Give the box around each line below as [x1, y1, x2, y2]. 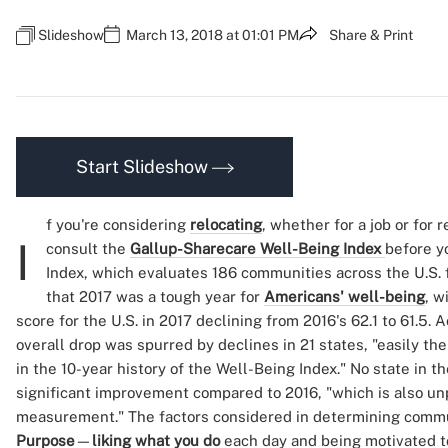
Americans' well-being [264, 288, 425, 305]
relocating [190, 216, 262, 233]
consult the [46, 240, 130, 257]
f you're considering [46, 216, 190, 233]
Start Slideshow [75, 156, 212, 177]
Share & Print [329, 27, 413, 43]
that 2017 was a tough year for [46, 288, 264, 305]
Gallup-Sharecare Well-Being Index [130, 240, 385, 257]
